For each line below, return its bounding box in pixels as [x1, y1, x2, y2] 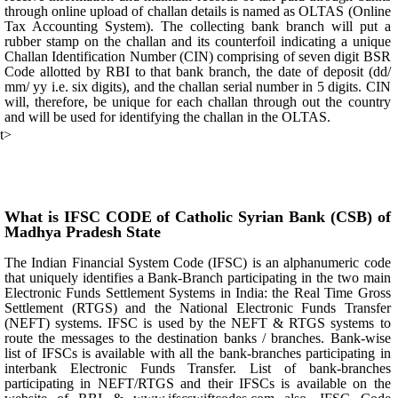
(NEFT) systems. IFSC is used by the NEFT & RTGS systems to [4, 315, 391, 330]
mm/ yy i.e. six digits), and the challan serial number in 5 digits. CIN [4, 79, 391, 94]
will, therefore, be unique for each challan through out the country [4, 94, 391, 109]
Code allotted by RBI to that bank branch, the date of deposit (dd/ [4, 64, 391, 79]
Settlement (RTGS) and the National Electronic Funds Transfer [4, 300, 391, 315]
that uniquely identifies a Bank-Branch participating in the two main [4, 270, 391, 285]
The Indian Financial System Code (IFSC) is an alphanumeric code [4, 255, 391, 270]
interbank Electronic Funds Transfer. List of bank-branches [4, 361, 391, 376]
